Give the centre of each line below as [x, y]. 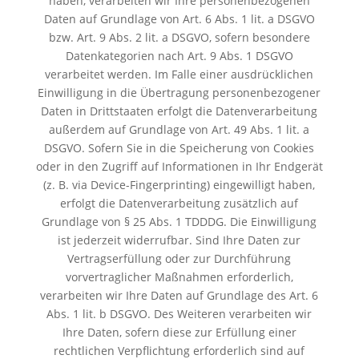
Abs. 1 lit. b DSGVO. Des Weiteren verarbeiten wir [179, 313]
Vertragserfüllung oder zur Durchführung [179, 258]
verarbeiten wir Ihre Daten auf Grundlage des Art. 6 [179, 295]
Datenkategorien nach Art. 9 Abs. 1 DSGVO [179, 55]
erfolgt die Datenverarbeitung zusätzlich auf [179, 203]
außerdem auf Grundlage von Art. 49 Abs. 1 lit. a [179, 129]
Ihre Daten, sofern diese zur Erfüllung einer [179, 332]
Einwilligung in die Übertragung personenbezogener [179, 92]
